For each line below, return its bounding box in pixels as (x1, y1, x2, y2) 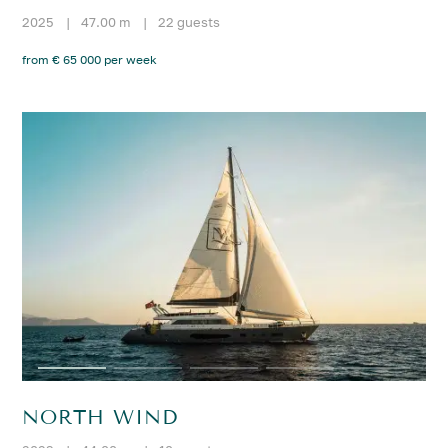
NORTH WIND (22, 405, 179, 429)
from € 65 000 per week (22, 51, 158, 67)
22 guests (158, 13, 221, 30)
